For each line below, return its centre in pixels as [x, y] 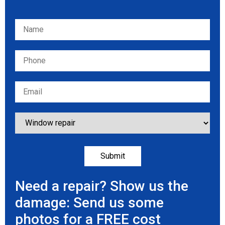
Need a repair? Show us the [102, 186]
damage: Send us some [89, 203]
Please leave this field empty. [67, 25]
